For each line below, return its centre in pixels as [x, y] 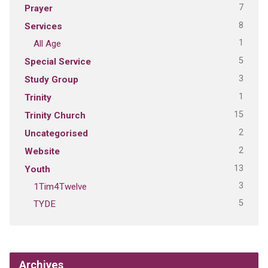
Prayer [38, 8]
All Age [47, 43]
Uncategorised [56, 133]
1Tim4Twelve [60, 186]
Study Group [51, 79]
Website [42, 151]
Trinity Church [55, 115]
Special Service [57, 61]
